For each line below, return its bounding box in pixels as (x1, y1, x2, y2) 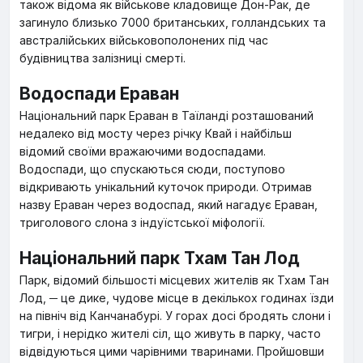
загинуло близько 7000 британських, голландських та (19, 15, 326, 29)
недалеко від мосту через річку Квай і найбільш (19, 126, 292, 140)
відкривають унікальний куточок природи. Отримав (19, 180, 312, 194)
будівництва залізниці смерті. (19, 51, 186, 65)
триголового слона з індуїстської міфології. (19, 216, 265, 229)
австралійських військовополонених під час (19, 33, 268, 47)
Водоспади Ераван (19, 83, 179, 104)
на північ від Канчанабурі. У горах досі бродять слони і (19, 309, 331, 322)
